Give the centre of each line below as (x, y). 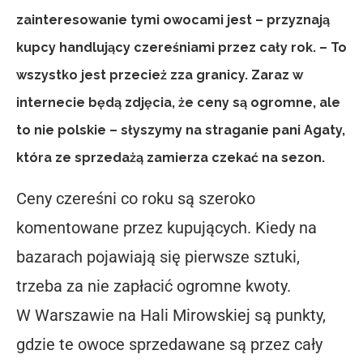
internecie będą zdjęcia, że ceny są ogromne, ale (178, 102)
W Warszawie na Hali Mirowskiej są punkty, (171, 315)
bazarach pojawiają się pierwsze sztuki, (158, 256)
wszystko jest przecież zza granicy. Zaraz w (160, 75)
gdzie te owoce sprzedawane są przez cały (169, 344)
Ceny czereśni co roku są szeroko (136, 198)
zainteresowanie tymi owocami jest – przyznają (173, 19)
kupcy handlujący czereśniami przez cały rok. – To (181, 47)
